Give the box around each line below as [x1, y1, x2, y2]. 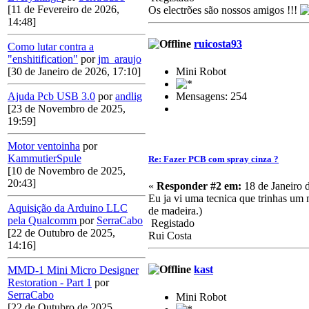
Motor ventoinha [8, 140, 80, 152]
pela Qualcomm [8, 215, 79, 227]
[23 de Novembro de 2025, [8, 103, 126, 115]
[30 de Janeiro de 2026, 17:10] [8, 66, 141, 78]
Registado [148, 217, 195, 230]
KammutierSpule [8, 152, 81, 165]
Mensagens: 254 [176, 90, 247, 102]
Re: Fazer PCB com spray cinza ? [148, 153, 279, 164]
